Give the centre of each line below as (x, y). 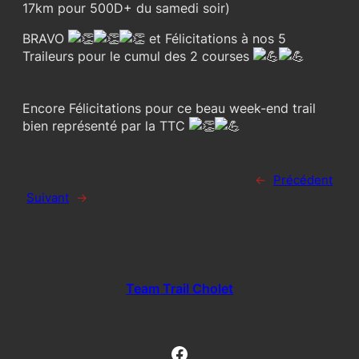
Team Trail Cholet (179, 288)
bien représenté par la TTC (106, 125)
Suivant (48, 198)
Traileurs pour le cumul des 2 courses (138, 56)
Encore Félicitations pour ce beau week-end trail (169, 108)
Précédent (303, 180)
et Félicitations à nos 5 (216, 39)
